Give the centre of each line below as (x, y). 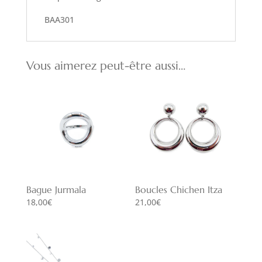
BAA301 (59, 20)
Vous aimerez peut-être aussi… (106, 66)
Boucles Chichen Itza (179, 190)
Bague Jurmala (56, 190)
